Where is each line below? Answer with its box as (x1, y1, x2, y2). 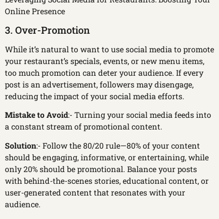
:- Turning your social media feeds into (68, 109, 211, 120)
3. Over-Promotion (5, 23, 90, 36)
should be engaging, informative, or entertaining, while (5, 152, 209, 162)
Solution (5, 140, 36, 151)
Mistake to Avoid (5, 109, 68, 120)
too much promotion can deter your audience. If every (5, 67, 203, 78)
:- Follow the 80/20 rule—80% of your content (36, 140, 200, 151)
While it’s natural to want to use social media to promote (5, 44, 214, 54)
